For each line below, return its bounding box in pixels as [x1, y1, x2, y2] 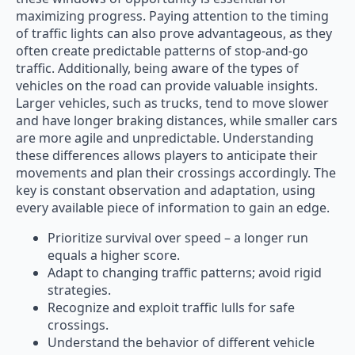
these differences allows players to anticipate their [16, 147, 318, 165]
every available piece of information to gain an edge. [16, 199, 330, 217]
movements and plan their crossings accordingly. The [16, 164, 336, 182]
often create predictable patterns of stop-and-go [16, 42, 308, 60]
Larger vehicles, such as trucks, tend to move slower [16, 94, 329, 113]
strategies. [48, 281, 111, 300]
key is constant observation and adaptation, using [16, 181, 315, 200]
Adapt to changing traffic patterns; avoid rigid [48, 264, 322, 282]
